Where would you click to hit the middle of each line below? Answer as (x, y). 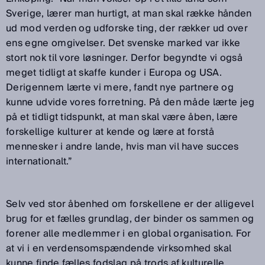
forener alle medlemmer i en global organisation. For (129, 234)
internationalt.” (39, 162)
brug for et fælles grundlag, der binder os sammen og (130, 219)
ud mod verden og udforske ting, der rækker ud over (127, 29)
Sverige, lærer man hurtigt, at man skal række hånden (129, 14)
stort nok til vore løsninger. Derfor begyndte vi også (124, 58)
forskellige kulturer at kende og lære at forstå (110, 132)
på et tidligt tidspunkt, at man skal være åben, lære (122, 117)
